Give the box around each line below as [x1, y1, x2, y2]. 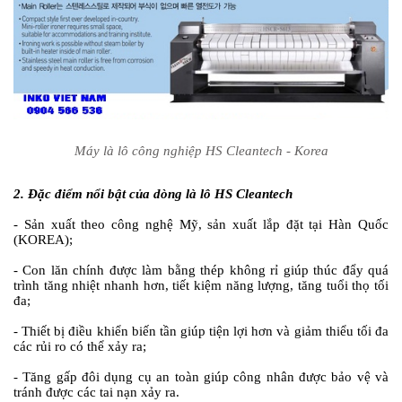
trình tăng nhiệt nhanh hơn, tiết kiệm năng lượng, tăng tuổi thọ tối [13, 278, 389, 293]
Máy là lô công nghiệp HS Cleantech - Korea [74, 144, 328, 159]
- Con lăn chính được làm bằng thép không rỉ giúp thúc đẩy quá [13, 263, 389, 278]
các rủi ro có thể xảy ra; [13, 339, 146, 354]
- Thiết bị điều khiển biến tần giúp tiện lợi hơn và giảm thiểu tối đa [13, 324, 389, 339]
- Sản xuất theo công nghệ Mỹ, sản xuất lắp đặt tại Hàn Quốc [13, 217, 389, 232]
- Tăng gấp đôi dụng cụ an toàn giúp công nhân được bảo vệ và [13, 370, 389, 385]
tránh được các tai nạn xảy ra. [13, 385, 179, 400]
